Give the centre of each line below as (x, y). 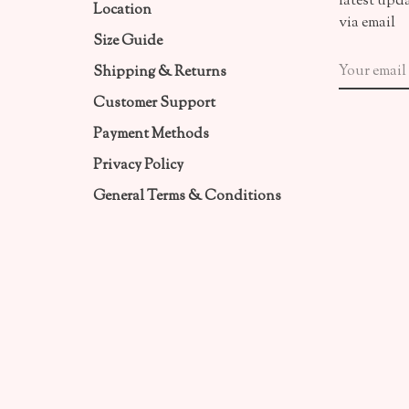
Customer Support (154, 103)
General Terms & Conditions (187, 196)
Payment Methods (151, 134)
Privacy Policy (138, 165)
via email (367, 23)
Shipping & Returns (160, 72)
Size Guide (128, 41)
